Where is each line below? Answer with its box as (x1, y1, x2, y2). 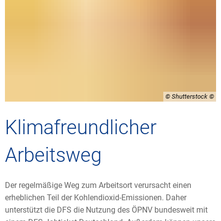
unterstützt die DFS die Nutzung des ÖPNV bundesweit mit (5, 205, 208, 215)
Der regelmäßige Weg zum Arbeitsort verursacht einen (5, 181, 191, 190)
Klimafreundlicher (5, 116, 156, 139)
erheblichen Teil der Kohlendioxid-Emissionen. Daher (5, 193, 186, 202)
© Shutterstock (165, 93, 208, 100)
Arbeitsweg (5, 144, 107, 167)
